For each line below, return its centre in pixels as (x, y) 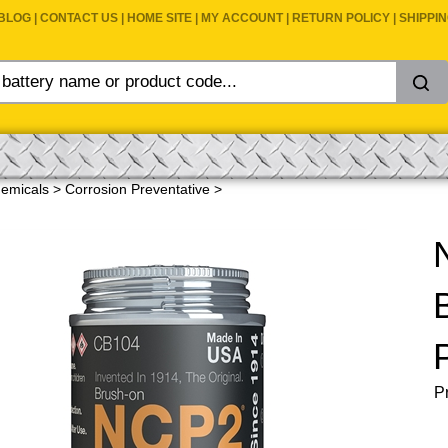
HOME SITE (161, 18)
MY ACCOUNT (243, 18)
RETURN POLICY (342, 18)
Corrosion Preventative (137, 189)
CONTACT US (80, 18)
